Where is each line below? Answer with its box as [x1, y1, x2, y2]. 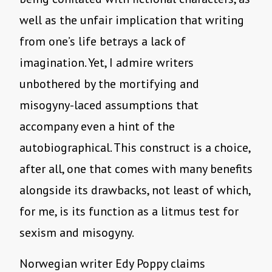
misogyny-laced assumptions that [19, 97, 199, 114]
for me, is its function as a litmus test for [19, 203, 239, 220]
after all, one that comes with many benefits [19, 161, 253, 177]
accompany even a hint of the [19, 118, 175, 135]
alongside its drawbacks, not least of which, [19, 182, 250, 199]
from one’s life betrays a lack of [19, 33, 186, 50]
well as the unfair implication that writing [19, 12, 244, 29]
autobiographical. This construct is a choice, [19, 140, 250, 156]
